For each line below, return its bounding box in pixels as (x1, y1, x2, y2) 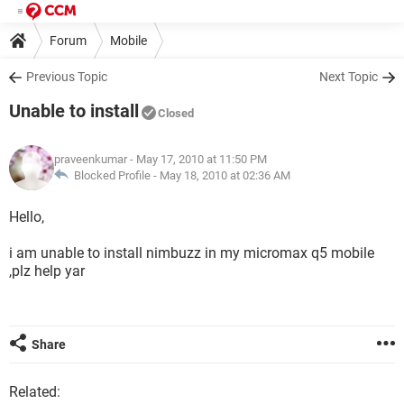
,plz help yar (9, 262, 85, 280)
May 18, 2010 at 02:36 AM (160, 169, 290, 182)
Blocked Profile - (69, 169, 160, 182)
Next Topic (319, 69, 378, 84)
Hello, (9, 208, 44, 225)
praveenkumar (54, 152, 127, 166)
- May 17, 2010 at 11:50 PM (127, 152, 267, 166)
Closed (158, 106, 194, 120)
